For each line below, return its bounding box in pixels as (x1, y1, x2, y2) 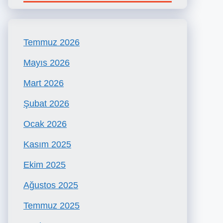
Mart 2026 (23, 78, 64, 88)
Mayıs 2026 (23, 58, 70, 68)
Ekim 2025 (23, 160, 66, 170)
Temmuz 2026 (23, 37, 80, 47)
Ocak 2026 (23, 119, 67, 129)
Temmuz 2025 (23, 201, 80, 211)
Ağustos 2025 (23, 180, 78, 190)
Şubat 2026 (23, 99, 69, 109)
